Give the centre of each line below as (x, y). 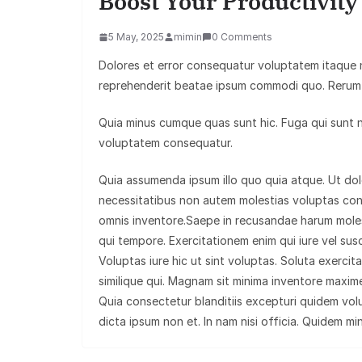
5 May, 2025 (136, 37)
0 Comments (242, 37)
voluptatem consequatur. (166, 143)
